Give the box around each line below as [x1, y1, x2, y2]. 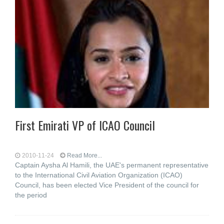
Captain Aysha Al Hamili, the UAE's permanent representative [15, 161, 208, 169]
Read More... [67, 152, 102, 159]
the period [15, 191, 47, 199]
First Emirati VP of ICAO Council [15, 116, 155, 134]
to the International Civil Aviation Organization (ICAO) [15, 171, 182, 179]
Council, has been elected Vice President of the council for [15, 181, 199, 189]
